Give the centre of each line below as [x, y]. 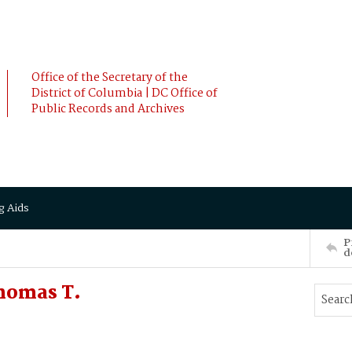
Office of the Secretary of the [110, 78]
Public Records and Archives [108, 109]
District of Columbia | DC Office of [125, 93]
